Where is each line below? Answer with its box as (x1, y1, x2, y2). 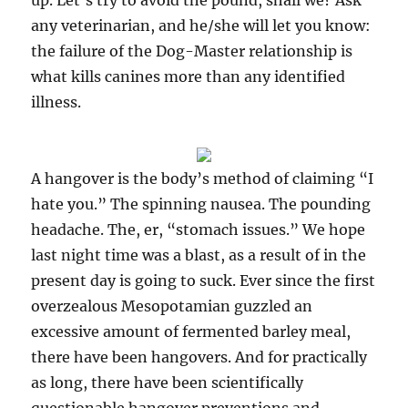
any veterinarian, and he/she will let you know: (31, 16, 372, 35)
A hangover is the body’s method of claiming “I (31, 169, 374, 188)
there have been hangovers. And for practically (31, 348, 368, 366)
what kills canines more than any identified (31, 67, 346, 86)
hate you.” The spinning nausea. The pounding (31, 195, 372, 213)
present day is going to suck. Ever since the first (31, 271, 376, 290)
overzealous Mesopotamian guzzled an (31, 297, 313, 315)
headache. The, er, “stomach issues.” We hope (31, 220, 366, 239)
